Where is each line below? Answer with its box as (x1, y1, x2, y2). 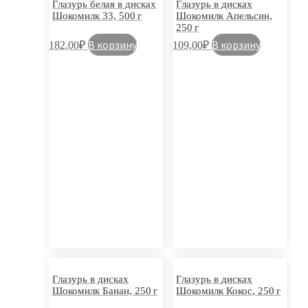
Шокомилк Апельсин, (176, 10, 273, 21)
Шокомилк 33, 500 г (52, 10, 142, 21)
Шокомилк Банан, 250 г (52, 285, 158, 296)
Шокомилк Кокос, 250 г (176, 285, 281, 296)
